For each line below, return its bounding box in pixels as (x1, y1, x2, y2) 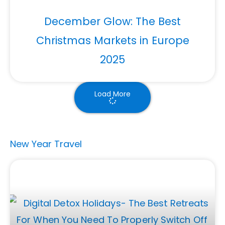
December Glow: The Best (44, 14, 181, 29)
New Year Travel (10, 137, 82, 150)
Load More (94, 88, 131, 99)
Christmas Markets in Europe (36, 33, 189, 48)
